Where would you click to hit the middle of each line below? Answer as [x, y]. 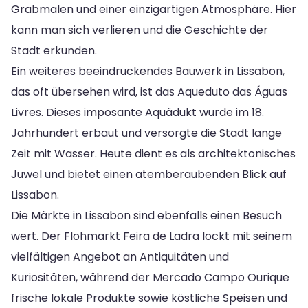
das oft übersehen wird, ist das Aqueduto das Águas [149, 91]
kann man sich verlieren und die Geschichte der [140, 30]
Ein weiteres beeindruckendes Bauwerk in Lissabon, [148, 71]
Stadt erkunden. [54, 50]
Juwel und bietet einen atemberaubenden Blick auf [149, 174]
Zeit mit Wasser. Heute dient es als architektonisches [153, 153]
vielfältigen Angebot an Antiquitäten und [120, 256]
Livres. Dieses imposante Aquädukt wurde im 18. [137, 112]
